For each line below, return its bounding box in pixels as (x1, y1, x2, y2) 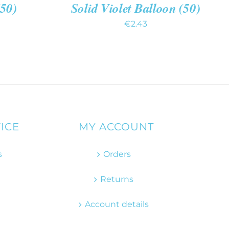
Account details (85, 199, 149, 210)
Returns (100, 174, 133, 185)
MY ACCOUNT (79, 121, 154, 133)
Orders (103, 149, 131, 159)
